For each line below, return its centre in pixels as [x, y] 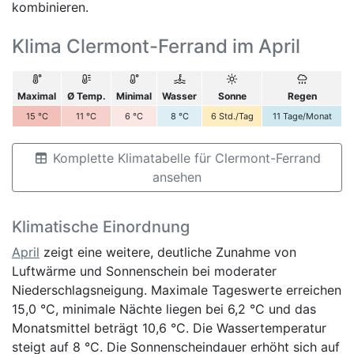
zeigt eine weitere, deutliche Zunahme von [168, 252]
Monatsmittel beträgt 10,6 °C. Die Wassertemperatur [169, 328]
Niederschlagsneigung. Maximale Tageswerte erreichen [177, 290]
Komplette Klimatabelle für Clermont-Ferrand [185, 158]
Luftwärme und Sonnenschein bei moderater [144, 271]
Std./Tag [236, 116]
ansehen [177, 177]
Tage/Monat [307, 116]
